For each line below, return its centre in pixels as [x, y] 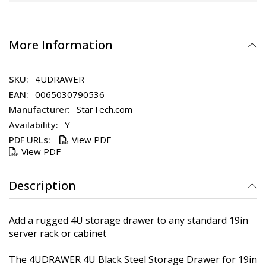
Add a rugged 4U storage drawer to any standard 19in [129, 220]
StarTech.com [104, 109]
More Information [61, 45]
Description [42, 185]
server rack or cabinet [58, 233]
